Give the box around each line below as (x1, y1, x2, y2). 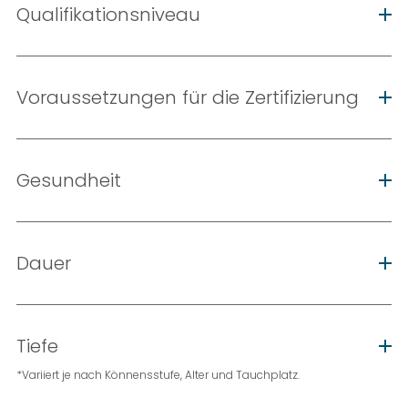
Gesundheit (15, 167, 121, 193)
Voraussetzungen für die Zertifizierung (15, 84, 359, 110)
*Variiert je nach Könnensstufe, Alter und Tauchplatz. (15, 366, 300, 382)
